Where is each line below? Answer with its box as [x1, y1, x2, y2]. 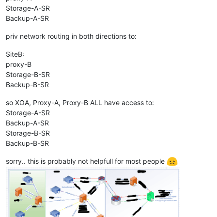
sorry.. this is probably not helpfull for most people [6, 156, 167, 165]
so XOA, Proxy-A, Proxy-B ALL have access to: [6, 98, 154, 107]
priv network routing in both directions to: [6, 31, 137, 40]
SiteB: [6, 49, 24, 58]
